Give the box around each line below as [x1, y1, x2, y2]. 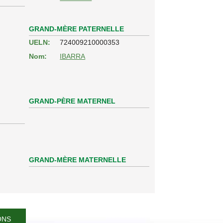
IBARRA [60, 52, 86, 60]
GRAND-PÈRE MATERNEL [29, 97, 116, 105]
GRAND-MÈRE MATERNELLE [29, 155, 126, 164]
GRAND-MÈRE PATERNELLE [29, 24, 124, 33]
